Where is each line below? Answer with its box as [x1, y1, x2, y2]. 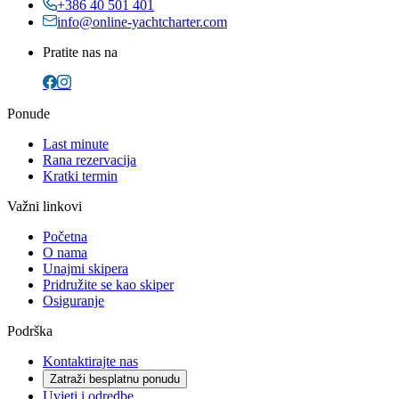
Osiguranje [43, 293, 104, 309]
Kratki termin [43, 168, 118, 184]
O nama [43, 245, 87, 261]
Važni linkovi [7, 199, 82, 215]
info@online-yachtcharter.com [57, 14, 227, 30]
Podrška [7, 323, 53, 339]
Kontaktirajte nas [43, 354, 138, 370]
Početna [43, 229, 87, 245]
